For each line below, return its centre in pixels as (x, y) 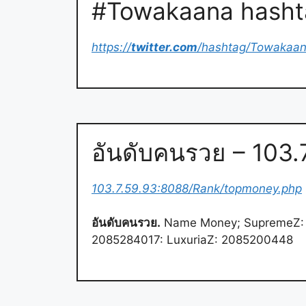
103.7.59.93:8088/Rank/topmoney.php (197, 188)
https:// (111, 47)
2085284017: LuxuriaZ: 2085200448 (192, 240)
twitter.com (164, 47)
